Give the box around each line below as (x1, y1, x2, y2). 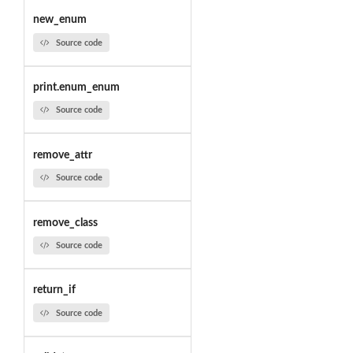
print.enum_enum (32, 82, 120, 94)
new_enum (32, 14, 87, 26)
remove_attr (32, 149, 92, 161)
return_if (32, 284, 76, 296)
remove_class (32, 217, 98, 229)
